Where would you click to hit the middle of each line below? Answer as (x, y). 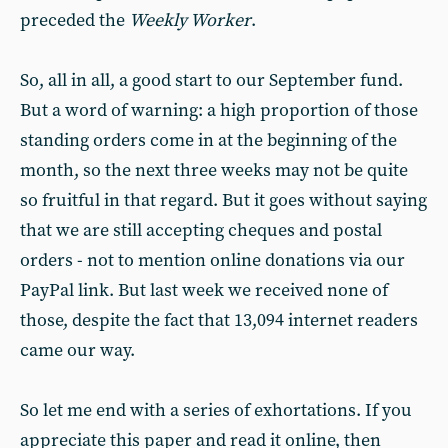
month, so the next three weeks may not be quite (214, 170)
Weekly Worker (190, 20)
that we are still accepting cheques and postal (201, 230)
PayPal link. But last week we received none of (204, 290)
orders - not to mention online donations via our (212, 260)
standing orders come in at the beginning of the (208, 140)
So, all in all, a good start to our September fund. (211, 80)
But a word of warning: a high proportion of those (219, 110)
